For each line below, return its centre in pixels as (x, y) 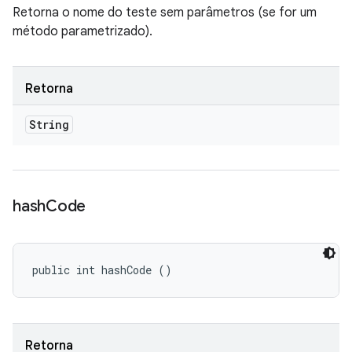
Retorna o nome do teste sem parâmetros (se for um (165, 13)
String (49, 125)
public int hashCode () (102, 270)
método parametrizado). (82, 31)
